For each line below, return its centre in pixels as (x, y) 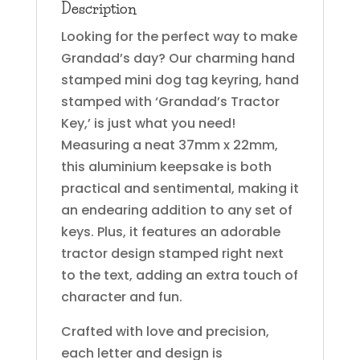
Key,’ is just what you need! (148, 123)
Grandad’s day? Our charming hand (178, 58)
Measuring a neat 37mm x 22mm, (169, 145)
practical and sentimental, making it (180, 188)
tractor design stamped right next (172, 253)
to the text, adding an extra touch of (179, 275)
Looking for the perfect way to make (179, 36)
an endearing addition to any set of (176, 210)
